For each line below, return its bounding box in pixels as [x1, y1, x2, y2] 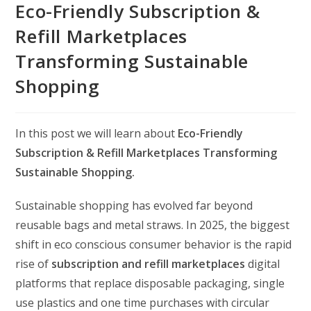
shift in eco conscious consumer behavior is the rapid [15, 236, 292, 252]
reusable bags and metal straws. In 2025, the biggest [15, 217, 290, 233]
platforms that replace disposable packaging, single [15, 275, 285, 291]
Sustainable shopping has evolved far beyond [15, 197, 253, 213]
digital [248, 255, 280, 271]
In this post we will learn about [15, 125, 178, 141]
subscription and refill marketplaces [51, 255, 249, 271]
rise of [15, 255, 52, 271]
